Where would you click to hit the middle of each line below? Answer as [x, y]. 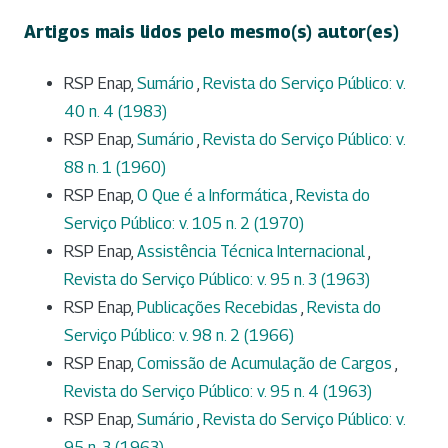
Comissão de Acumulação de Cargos [266, 363]
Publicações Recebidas [219, 307]
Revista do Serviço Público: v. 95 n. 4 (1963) [218, 391]
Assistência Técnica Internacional [252, 251]
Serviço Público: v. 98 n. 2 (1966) [179, 335]
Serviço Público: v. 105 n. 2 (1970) [184, 223]
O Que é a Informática [213, 195]
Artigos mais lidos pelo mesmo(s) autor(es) [211, 32]
